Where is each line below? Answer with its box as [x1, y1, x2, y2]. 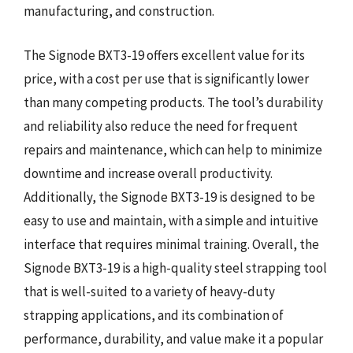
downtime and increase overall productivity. [24, 164, 273, 182]
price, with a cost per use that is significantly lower [24, 69, 309, 87]
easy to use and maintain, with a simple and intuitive [24, 211, 318, 229]
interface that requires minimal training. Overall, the [24, 235, 319, 253]
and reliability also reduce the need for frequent [24, 117, 298, 135]
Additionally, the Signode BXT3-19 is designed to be [24, 188, 315, 206]
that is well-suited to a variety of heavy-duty [24, 282, 275, 300]
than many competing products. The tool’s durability [24, 93, 323, 111]
